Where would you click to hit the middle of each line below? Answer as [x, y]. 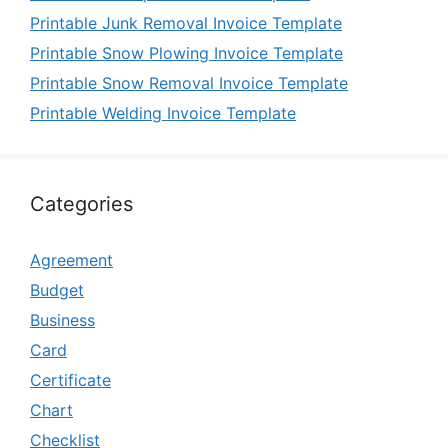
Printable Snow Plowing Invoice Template [186, 53]
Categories [81, 204]
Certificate [70, 380]
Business [62, 320]
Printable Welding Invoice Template [163, 113]
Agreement [71, 260]
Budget [57, 290]
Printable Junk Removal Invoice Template [186, 23]
